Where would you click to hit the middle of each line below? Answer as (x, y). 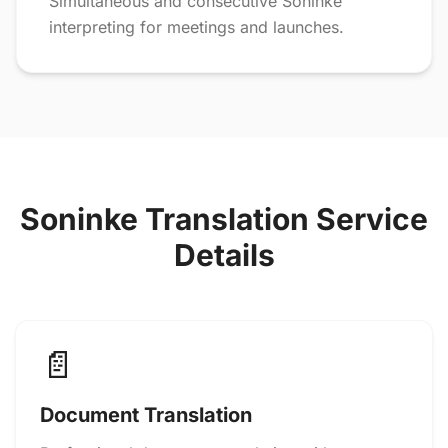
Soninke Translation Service (224, 219)
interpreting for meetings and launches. (196, 27)
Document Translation (146, 415)
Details (224, 255)
